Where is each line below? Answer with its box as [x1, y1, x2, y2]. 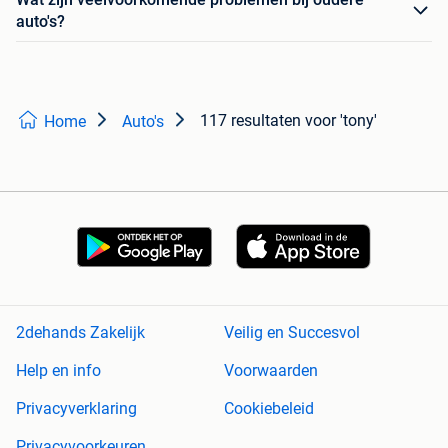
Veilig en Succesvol [224, 323, 360, 343]
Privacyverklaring [16, 399, 137, 419]
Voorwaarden [224, 361, 318, 381]
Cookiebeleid [224, 399, 314, 419]
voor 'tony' [305, 111, 377, 131]
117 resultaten [200, 111, 301, 131]
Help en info [16, 361, 101, 381]
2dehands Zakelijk [16, 323, 145, 343]
